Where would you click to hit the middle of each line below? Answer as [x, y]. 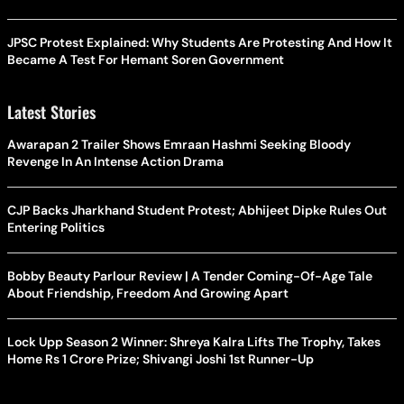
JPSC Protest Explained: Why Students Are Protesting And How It [200, 43]
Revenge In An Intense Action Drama [115, 162]
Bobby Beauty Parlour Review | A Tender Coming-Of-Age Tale [190, 276]
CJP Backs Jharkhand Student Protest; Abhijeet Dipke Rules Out [197, 211]
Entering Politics [56, 228]
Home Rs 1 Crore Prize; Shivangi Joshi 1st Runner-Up [161, 359]
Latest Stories [51, 112]
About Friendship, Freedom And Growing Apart [148, 294]
